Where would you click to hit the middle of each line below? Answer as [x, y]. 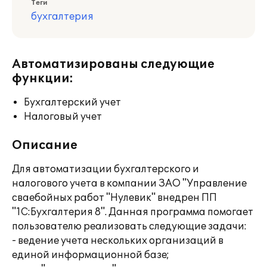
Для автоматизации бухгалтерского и [105, 169]
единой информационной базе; [91, 255]
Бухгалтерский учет [72, 103]
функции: [43, 79]
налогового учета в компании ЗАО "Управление [129, 184]
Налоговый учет [63, 117]
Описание [45, 145]
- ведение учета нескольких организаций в [118, 241]
